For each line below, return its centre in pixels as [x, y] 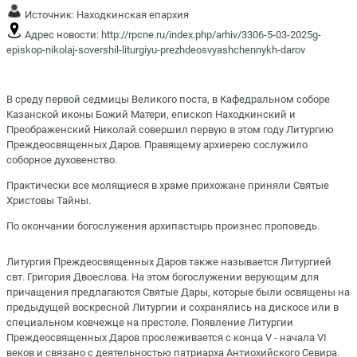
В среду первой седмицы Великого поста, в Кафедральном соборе [168, 99]
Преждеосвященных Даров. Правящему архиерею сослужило [157, 144]
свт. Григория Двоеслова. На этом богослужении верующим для [163, 277]
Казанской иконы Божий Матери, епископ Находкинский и [151, 114]
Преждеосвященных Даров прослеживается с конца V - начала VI [167, 338]
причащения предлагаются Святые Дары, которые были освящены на [178, 292]
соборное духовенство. [62, 159]
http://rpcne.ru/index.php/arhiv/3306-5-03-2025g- [211, 34]
